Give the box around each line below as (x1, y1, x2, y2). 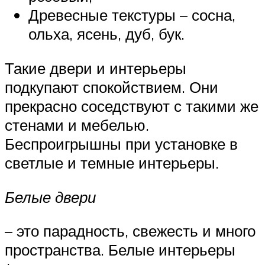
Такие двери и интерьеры (5, 59, 186, 77)
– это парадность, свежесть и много (5, 221, 256, 241)
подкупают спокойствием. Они (5, 77, 218, 96)
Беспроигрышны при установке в (5, 134, 238, 153)
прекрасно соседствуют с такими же (5, 96, 258, 115)
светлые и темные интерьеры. (5, 153, 219, 172)
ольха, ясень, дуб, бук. (28, 24, 185, 44)
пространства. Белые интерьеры (5, 240, 235, 260)
